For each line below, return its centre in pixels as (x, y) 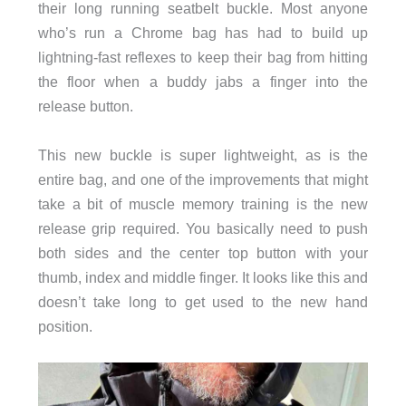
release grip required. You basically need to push (203, 228)
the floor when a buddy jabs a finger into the (203, 82)
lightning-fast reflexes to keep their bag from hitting (203, 58)
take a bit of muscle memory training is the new (203, 203)
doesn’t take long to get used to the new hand (203, 301)
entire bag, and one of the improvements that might (203, 179)
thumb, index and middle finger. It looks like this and (203, 277)
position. (65, 326)
